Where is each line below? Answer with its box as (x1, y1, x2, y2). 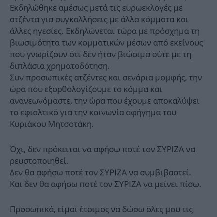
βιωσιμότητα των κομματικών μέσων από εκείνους (10, 37, 203, 48)
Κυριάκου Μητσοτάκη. (10, 118, 94, 130)
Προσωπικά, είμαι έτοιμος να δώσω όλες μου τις (10, 203, 193, 215)
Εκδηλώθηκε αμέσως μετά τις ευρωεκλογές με (10, 2, 183, 14)
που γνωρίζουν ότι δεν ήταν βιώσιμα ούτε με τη (10, 48, 191, 60)
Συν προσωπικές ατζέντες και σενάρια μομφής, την (10, 72, 202, 83)
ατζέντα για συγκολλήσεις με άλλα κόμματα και (10, 14, 188, 25)
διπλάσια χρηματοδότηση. (10, 60, 110, 72)
